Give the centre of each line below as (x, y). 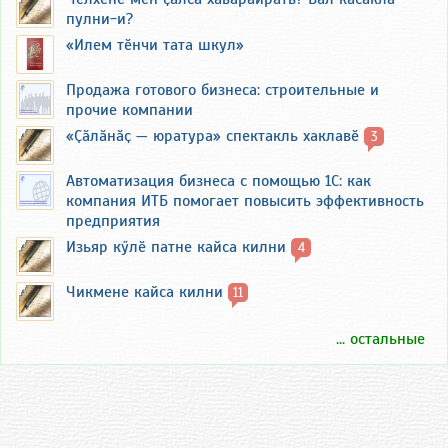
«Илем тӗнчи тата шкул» (155, 45)
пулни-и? (99, 19)
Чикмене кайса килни (144, 292)
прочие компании (129, 110)
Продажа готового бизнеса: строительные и (222, 90)
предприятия (113, 221)
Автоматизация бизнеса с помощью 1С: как (218, 181)
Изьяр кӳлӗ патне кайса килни (176, 247)
